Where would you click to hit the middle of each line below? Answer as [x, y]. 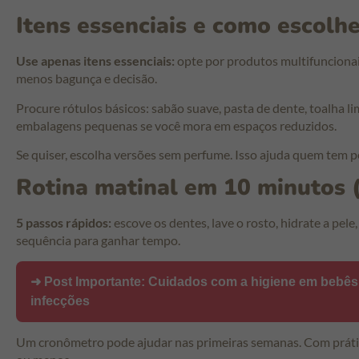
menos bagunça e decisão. [87, 79]
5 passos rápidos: [64, 223]
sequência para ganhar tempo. [98, 240]
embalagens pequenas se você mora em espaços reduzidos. [176, 125]
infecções [60, 301]
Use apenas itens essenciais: [95, 61]
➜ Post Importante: [89, 281]
